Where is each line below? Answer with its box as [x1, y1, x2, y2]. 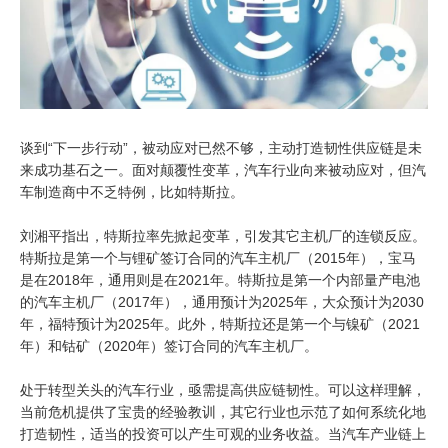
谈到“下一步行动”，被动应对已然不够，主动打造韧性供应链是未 [20, 140, 422, 157]
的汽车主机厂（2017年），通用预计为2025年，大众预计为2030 [20, 294, 424, 311]
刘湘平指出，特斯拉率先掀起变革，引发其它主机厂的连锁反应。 [20, 228, 426, 245]
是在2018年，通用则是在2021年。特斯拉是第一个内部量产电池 [20, 272, 420, 289]
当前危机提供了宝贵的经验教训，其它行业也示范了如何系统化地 [20, 404, 426, 421]
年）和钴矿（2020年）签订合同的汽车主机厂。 [20, 338, 318, 355]
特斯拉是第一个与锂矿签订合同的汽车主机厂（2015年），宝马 [20, 250, 416, 267]
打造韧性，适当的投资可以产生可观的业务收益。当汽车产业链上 [20, 426, 426, 443]
